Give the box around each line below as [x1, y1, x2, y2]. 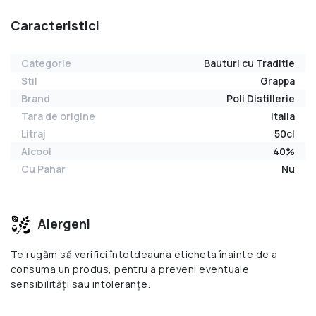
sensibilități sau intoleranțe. [11, 276, 151, 291]
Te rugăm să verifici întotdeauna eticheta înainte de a [11, 247, 278, 261]
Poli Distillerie [226, 91, 295, 105]
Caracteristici [11, 16, 99, 34]
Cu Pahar [21, 162, 66, 176]
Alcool [21, 144, 51, 158]
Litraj [21, 126, 46, 140]
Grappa [260, 73, 295, 87]
